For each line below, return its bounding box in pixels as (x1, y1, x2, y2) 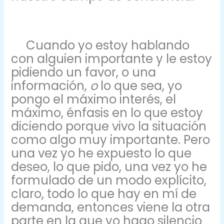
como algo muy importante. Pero (11, 131, 210, 148)
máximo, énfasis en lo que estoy (11, 104, 203, 121)
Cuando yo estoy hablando (11, 36, 190, 53)
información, (11, 77, 90, 94)
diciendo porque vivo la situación (11, 117, 207, 134)
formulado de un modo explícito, (11, 171, 207, 188)
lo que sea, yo (100, 77, 182, 94)
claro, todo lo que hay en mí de (11, 185, 197, 202)
